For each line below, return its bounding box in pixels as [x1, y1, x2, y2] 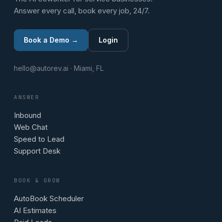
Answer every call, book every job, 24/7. [14, 6, 150, 15]
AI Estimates [14, 206, 56, 215]
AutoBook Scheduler [14, 194, 84, 203]
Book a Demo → [24, 36, 78, 44]
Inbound [14, 111, 41, 120]
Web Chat [14, 122, 48, 132]
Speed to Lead [14, 134, 64, 144]
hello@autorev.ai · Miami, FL [14, 64, 104, 72]
